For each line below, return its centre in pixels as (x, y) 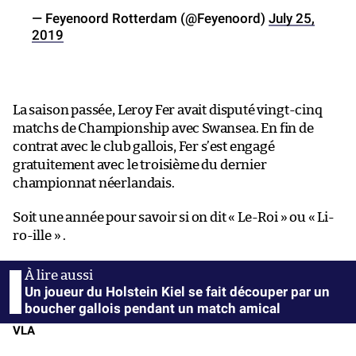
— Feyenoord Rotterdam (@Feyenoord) (150, 18)
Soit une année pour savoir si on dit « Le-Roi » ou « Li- (174, 217)
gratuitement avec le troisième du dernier (140, 164)
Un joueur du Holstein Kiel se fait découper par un (177, 291)
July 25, (292, 18)
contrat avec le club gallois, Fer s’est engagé (144, 146)
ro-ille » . (40, 235)
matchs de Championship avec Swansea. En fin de (163, 128)
